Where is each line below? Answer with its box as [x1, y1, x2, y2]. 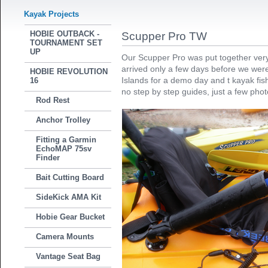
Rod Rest [36, 96, 70, 105]
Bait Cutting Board [36, 173, 105, 182]
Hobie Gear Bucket [36, 212, 105, 221]
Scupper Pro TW [121, 29, 208, 42]
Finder [36, 153, 60, 162]
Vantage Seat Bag [36, 252, 101, 261]
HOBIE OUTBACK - [30, 29, 100, 38]
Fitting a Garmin [36, 135, 97, 144]
